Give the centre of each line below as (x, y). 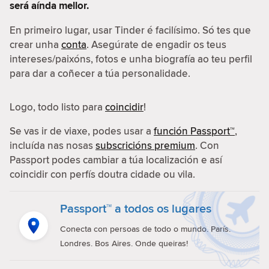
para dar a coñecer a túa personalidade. (100, 73)
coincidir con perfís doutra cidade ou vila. (102, 174)
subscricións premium (145, 145)
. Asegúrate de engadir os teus (156, 44)
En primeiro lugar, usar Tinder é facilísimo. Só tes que (130, 30)
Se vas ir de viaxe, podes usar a (82, 131)
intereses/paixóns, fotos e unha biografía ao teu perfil (131, 59)
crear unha (35, 44)
